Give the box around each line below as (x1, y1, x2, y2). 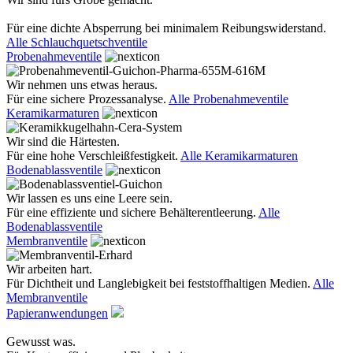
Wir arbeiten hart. (6, 262, 92, 276)
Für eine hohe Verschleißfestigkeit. (6, 149, 180, 162)
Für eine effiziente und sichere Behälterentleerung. (6, 206, 258, 219)
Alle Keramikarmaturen (180, 149, 298, 162)
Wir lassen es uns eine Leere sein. (6, 191, 173, 205)
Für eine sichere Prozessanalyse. (6, 92, 169, 106)
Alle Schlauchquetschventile (6, 35, 147, 49)
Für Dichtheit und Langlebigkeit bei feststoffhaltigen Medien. (6, 277, 313, 290)
